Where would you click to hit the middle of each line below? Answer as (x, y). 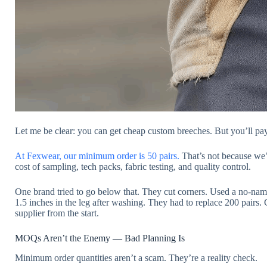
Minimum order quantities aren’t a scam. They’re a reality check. (136, 258)
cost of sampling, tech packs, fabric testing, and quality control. (133, 167)
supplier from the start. (57, 213)
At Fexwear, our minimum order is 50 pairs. (97, 156)
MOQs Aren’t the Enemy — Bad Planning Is (100, 238)
